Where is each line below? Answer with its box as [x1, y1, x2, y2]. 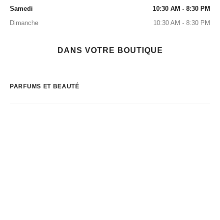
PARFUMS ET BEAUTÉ [10, 83, 80, 90]
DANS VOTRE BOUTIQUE [57, 46, 163, 55]
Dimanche [10, 19, 38, 27]
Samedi [10, 5, 33, 12]
